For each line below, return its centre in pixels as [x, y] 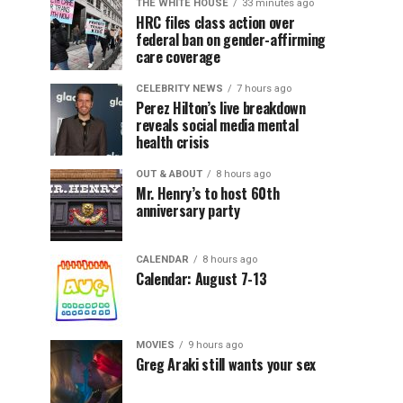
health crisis [173, 142]
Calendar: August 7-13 [201, 279]
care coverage [178, 57]
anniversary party [188, 210]
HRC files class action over [215, 22]
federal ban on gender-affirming [231, 40]
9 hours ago [215, 345]
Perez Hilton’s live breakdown [221, 108]
